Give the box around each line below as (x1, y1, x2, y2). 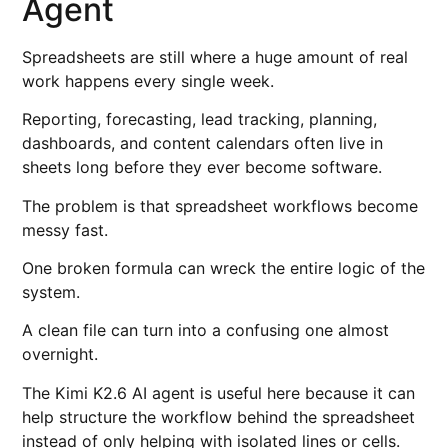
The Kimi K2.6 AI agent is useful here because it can (22, 382, 416, 403)
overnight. (22, 344, 99, 365)
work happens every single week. (22, 70, 275, 91)
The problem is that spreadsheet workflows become (22, 195, 419, 216)
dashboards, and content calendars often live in (22, 133, 384, 154)
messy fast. (22, 219, 109, 240)
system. (22, 282, 81, 303)
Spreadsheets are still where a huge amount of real (22, 46, 409, 67)
